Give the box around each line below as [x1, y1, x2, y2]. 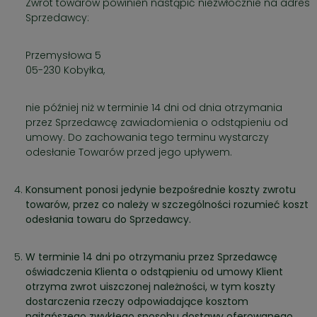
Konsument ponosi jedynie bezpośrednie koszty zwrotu [25, 183, 296, 197]
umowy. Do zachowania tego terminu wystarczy [25, 130, 269, 145]
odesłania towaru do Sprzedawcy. [25, 212, 191, 227]
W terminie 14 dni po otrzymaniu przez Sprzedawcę [25, 250, 277, 265]
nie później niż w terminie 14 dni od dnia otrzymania [25, 100, 282, 115]
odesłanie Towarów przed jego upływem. [25, 145, 232, 160]
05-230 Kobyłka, [25, 63, 105, 78]
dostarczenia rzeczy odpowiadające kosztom [25, 294, 248, 309]
